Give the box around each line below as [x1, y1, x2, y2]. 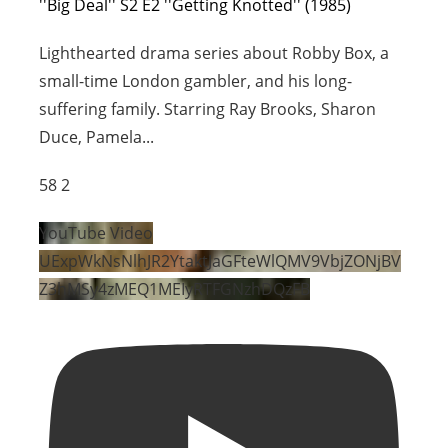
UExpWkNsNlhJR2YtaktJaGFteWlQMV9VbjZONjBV [39, 249, 402, 272]
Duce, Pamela [39, 125, 143, 148]
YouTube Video [39, 221, 154, 244]
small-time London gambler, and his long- [39, 69, 353, 92]
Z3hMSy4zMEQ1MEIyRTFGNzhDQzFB [39, 277, 311, 300]
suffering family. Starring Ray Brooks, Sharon [39, 97, 377, 120]
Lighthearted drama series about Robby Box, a [39, 41, 390, 64]
